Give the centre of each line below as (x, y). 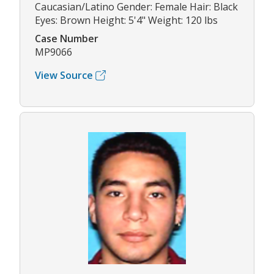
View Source (64, 76)
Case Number (67, 39)
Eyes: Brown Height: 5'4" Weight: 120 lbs (126, 20)
